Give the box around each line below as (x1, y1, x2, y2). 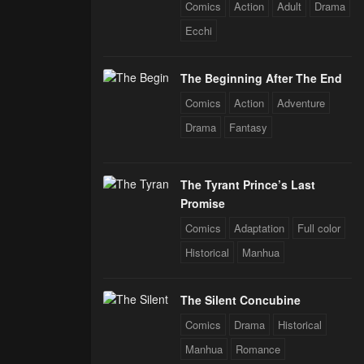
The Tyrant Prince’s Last (180, 176, 315, 193)
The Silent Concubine (180, 292, 301, 309)
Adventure (277, 95, 325, 111)
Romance (236, 341, 280, 357)
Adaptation (234, 220, 284, 236)
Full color (297, 220, 340, 236)
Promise (180, 195, 225, 212)
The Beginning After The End (180, 70, 342, 87)
